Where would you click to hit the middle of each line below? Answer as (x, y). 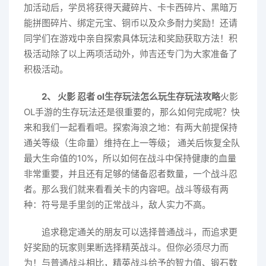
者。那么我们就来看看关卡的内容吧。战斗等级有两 (126, 189)
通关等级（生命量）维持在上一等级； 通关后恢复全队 (132, 142)
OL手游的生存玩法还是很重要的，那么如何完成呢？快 (132, 112)
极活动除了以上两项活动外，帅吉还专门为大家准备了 (131, 53)
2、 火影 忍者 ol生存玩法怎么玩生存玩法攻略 (131, 96)
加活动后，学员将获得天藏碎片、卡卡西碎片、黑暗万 (131, 7)
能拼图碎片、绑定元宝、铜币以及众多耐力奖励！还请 (131, 23)
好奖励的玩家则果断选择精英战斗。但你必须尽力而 (126, 247)
